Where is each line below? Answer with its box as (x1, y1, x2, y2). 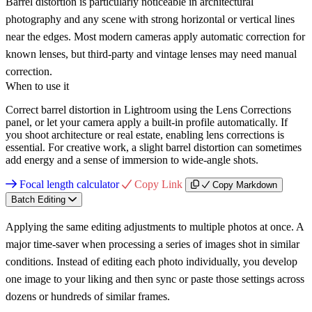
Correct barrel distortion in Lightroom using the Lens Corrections (6, 103, 291, 116)
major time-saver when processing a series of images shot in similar (6, 237, 299, 250)
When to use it (6, 79, 69, 92)
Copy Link (134, 178, 182, 190)
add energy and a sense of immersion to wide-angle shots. (6, 153, 258, 166)
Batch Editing (11, 194, 65, 205)
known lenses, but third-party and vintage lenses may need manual (6, 47, 297, 60)
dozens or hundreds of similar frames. (6, 290, 170, 302)
